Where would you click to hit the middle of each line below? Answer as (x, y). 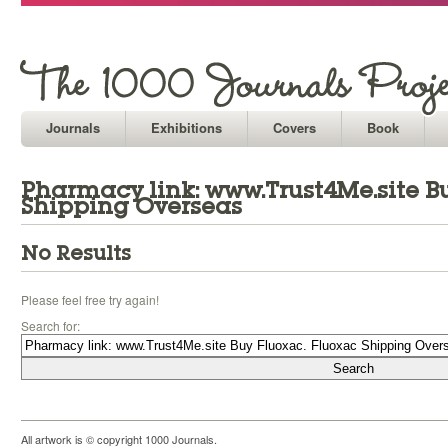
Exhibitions (186, 127)
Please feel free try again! (90, 299)
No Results (76, 253)
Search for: (50, 325)
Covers (294, 127)
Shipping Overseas (131, 206)
